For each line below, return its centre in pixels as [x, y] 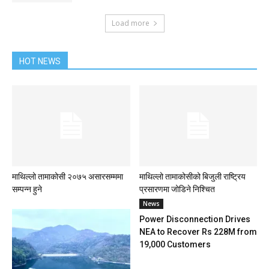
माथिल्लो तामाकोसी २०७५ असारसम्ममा [68, 177]
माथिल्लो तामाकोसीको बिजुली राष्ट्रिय [192, 177]
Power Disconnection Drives [195, 219]
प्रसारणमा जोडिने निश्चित [177, 189]
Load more [130, 23]
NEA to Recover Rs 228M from [198, 232]
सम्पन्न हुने [27, 189]
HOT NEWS [40, 61]
